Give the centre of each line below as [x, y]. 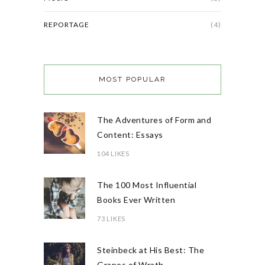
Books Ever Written [136, 200]
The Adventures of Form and [154, 120]
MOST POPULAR [132, 80]
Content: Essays [130, 135]
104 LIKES [113, 154]
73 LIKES [111, 219]
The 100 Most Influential [147, 185]
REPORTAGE [67, 25]
